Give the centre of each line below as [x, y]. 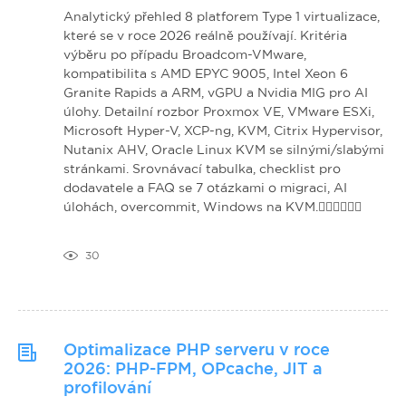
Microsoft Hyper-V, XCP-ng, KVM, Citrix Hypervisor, [223, 130]
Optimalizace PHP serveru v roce [197, 349]
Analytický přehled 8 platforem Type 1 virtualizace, [222, 16]
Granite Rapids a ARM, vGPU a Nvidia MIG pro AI [216, 92]
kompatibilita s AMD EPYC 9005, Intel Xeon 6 [206, 73]
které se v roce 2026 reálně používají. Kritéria [205, 35]
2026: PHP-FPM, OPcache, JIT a [193, 368]
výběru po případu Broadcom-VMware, [185, 54]
